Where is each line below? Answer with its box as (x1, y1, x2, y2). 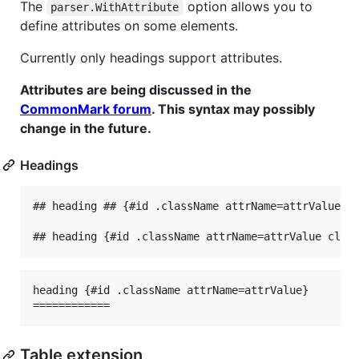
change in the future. (20, 120, 151, 137)
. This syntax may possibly (151, 101, 315, 118)
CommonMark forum (20, 101, 151, 118)
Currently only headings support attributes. (20, 50, 282, 67)
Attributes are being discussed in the (20, 82, 252, 99)
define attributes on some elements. (20, 18, 238, 34)
